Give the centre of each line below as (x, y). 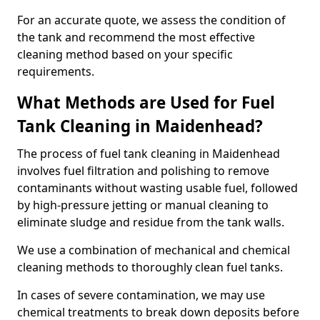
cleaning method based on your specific (125, 54)
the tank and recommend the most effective (136, 37)
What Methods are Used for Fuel (146, 102)
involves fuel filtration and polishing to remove (143, 171)
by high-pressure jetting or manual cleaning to (143, 205)
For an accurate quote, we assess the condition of (151, 20)
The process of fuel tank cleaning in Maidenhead (149, 154)
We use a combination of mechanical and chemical (154, 250)
